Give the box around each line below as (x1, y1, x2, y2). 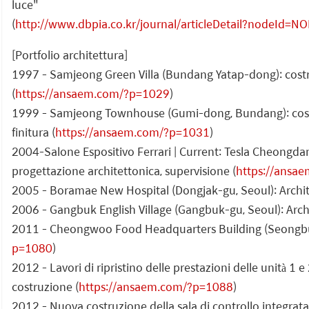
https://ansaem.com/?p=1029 (15, 84, 170, 102)
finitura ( (12, 123, 55, 141)
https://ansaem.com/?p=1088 (79, 277, 233, 295)
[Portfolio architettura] (12, 46, 128, 63)
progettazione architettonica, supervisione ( (12, 161, 236, 179)
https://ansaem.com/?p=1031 (55, 123, 210, 141)
